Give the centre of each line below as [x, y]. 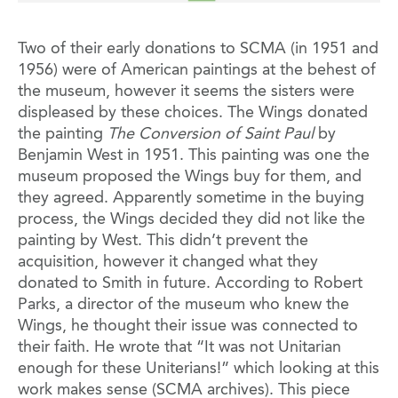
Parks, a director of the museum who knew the [183, 304]
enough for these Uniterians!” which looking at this [199, 368]
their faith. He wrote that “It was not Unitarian [179, 347]
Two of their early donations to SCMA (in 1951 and [198, 48]
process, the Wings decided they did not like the [191, 219]
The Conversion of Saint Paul [211, 134]
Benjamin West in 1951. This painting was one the [194, 155]
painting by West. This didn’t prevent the [163, 240]
